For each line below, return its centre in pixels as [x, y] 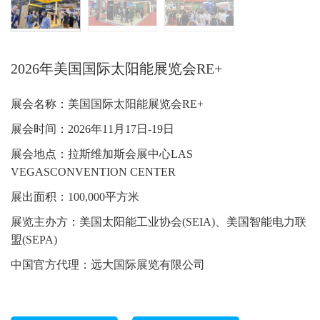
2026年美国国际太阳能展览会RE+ [116, 69]
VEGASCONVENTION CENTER [93, 172]
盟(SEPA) [34, 240]
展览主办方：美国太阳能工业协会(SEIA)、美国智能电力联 [159, 222]
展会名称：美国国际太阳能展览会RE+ [107, 104]
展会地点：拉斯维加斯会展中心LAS [102, 154]
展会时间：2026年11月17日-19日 [92, 129]
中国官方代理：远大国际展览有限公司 [108, 265]
